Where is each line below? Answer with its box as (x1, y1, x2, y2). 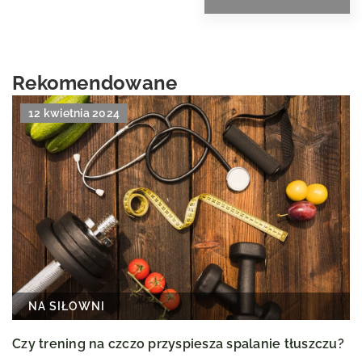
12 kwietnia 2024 (28, 106, 120, 120)
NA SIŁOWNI (28, 300, 105, 313)
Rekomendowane (12, 70, 178, 95)
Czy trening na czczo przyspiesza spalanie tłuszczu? (12, 336, 344, 351)
